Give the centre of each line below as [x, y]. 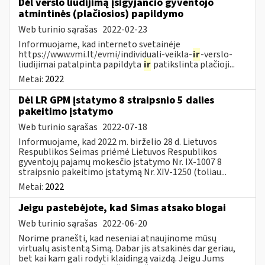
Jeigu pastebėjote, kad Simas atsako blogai [122, 208]
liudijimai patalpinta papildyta [81, 64]
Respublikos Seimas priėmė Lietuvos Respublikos [118, 152]
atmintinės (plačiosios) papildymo [101, 14]
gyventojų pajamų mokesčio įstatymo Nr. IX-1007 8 [120, 162]
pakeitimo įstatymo [66, 111]
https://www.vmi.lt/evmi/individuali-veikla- [105, 54]
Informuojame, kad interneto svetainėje [99, 44]
